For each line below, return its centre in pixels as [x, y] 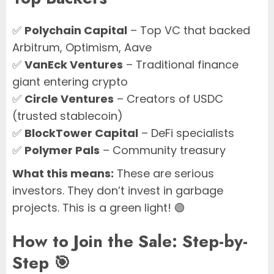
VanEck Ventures [74, 65]
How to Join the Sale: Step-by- [130, 241]
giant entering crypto [70, 82]
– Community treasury [163, 150]
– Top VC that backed [189, 31]
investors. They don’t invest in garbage [118, 191]
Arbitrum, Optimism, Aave [82, 48]
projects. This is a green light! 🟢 [99, 208]
